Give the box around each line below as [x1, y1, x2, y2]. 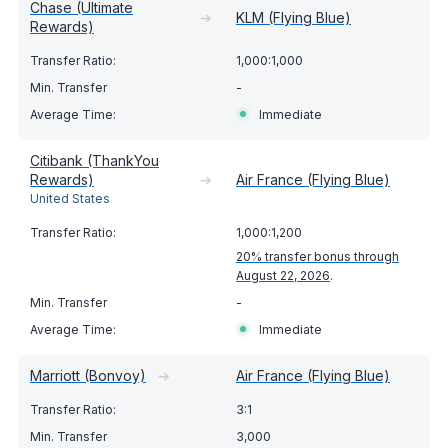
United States [30, 191, 110, 207]
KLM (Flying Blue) [236, 8, 351, 26]
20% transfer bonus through [236, 249, 399, 265]
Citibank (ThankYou [30, 152, 159, 170]
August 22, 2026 [236, 268, 330, 284]
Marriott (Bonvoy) [30, 367, 146, 385]
